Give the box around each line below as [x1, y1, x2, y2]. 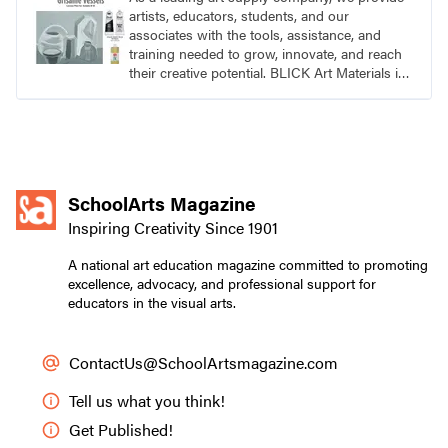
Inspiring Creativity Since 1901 [68, 216, 278, 240]
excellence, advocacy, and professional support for [68, 273, 376, 294]
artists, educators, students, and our [129, 5, 349, 26]
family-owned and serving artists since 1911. [129, 81, 395, 102]
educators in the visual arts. [68, 292, 236, 313]
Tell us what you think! [69, 389, 225, 413]
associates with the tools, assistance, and [129, 24, 381, 45]
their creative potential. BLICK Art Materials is [129, 62, 405, 83]
